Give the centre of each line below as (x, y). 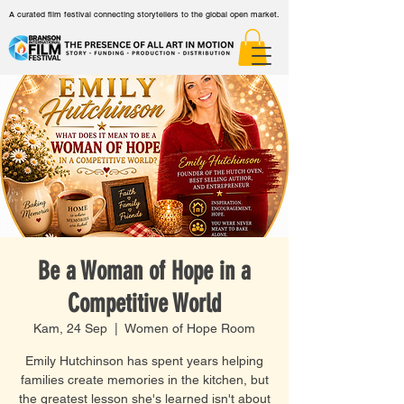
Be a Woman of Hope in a (144, 271)
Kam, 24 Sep (70, 328)
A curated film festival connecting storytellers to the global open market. (144, 14)
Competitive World (144, 303)
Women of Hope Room (190, 328)
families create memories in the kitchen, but (144, 379)
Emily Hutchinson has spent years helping (144, 360)
